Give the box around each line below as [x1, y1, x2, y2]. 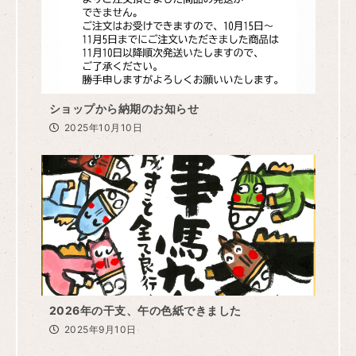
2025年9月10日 [64, 323, 137, 335]
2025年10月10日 [64, 121, 142, 133]
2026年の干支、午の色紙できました [48, 303, 242, 317]
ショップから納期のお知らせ [48, 101, 199, 115]
